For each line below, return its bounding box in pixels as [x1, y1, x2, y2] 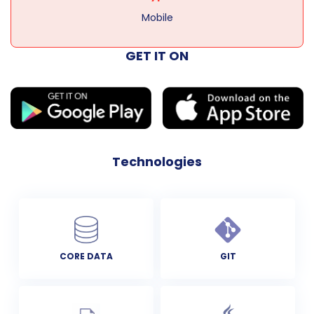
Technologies [112, 152, 202, 170]
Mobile [141, 11, 173, 25]
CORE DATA [59, 250, 113, 262]
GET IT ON [125, 47, 189, 65]
